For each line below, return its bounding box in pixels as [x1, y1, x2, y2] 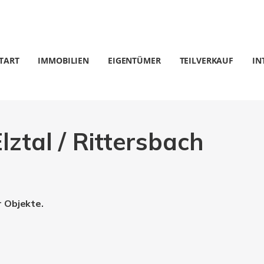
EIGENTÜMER [108, 55, 161, 66]
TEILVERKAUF [179, 55, 233, 66]
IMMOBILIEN [38, 55, 90, 66]
